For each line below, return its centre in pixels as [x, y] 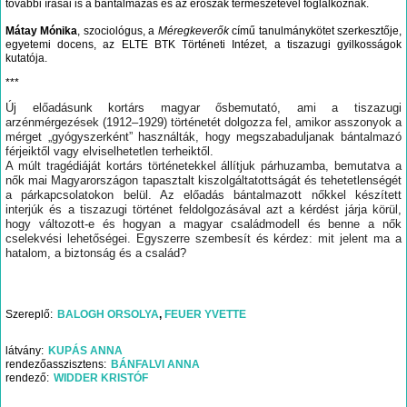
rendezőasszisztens [55, 365]
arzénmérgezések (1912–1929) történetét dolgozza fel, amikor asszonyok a [203, 123]
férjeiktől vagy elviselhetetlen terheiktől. [109, 152]
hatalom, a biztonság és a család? [96, 253]
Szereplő [28, 315]
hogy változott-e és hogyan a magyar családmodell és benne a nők [203, 224]
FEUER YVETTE [205, 315]
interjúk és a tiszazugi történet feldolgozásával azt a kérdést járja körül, [203, 210]
